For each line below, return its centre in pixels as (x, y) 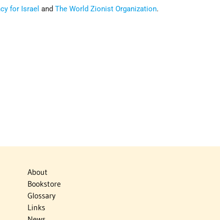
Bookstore (44, 184)
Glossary (41, 196)
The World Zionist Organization (106, 9)
